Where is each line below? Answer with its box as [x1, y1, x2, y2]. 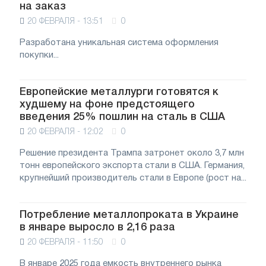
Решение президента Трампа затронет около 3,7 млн [20, 149, 244, 157]
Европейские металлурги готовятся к [20, 87, 218, 97]
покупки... [20, 51, 59, 59]
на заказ [20, 2, 66, 11]
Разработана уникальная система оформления [20, 39, 218, 47]
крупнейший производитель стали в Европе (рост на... [20, 174, 246, 182]
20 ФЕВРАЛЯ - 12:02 [27, 128, 103, 136]
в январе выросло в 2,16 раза [20, 223, 175, 232]
